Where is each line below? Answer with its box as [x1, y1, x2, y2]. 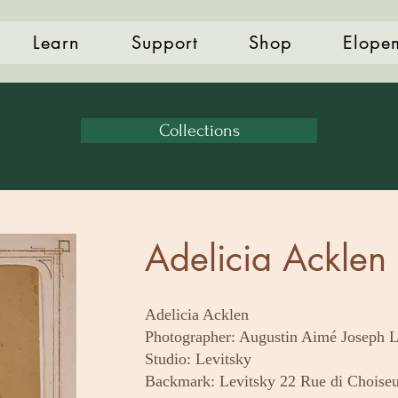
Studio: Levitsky [145, 350, 251, 368]
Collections [158, 121, 240, 140]
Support [131, 31, 198, 54]
